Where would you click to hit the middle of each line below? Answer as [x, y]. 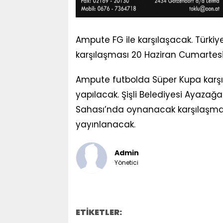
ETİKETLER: [99, 212]
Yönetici [126, 163]
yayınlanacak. [105, 124]
